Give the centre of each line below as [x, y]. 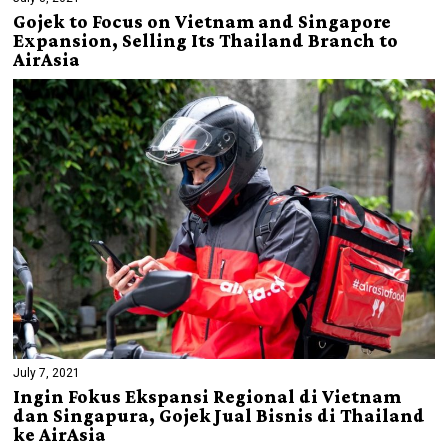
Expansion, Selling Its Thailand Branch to [206, 40]
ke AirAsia [60, 435]
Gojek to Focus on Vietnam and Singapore [202, 21]
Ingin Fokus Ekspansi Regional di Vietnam [207, 397]
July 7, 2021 [47, 373]
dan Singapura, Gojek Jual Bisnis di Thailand [219, 416]
